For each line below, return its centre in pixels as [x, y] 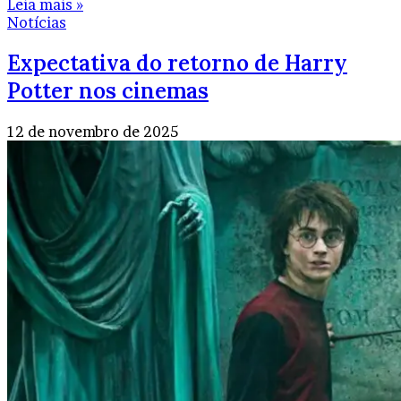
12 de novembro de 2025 [93, 132]
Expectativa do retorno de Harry [177, 64]
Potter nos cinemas [108, 91]
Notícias [37, 23]
